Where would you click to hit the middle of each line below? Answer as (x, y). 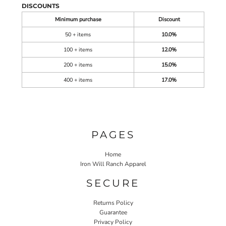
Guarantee (113, 212)
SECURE (113, 183)
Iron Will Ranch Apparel (113, 164)
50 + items (78, 35)
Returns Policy (113, 203)
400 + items (78, 80)
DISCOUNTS (41, 6)
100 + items (78, 50)
